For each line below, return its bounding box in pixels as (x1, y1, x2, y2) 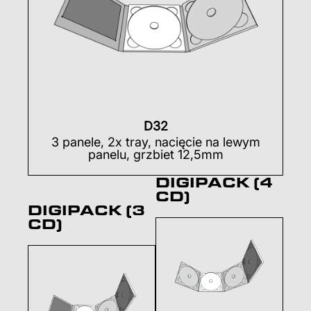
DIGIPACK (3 (28, 200, 145, 221)
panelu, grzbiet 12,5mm (87, 147, 224, 162)
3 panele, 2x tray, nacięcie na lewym (51, 135, 260, 150)
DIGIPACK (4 (155, 172, 273, 193)
